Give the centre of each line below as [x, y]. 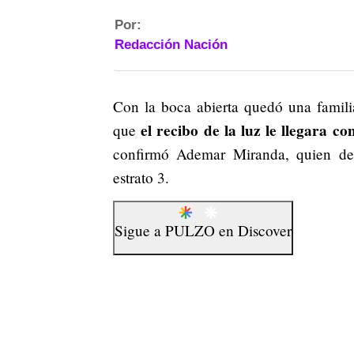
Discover [265, 231]
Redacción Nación [171, 45]
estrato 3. [141, 177]
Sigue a [140, 231]
